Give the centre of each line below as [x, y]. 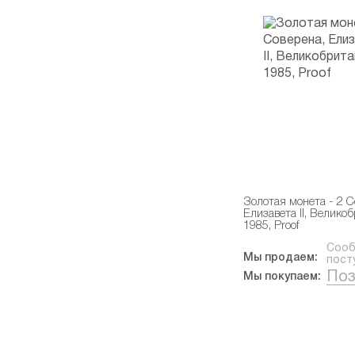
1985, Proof [271, 226]
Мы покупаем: [282, 277]
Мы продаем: [280, 258]
